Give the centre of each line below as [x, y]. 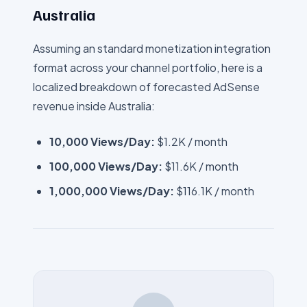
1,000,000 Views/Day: [112, 191]
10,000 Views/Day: [102, 142]
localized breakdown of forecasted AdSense [146, 87]
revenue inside [71, 106]
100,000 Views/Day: [106, 166]
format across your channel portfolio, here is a [148, 67]
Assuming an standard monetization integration [152, 48]
